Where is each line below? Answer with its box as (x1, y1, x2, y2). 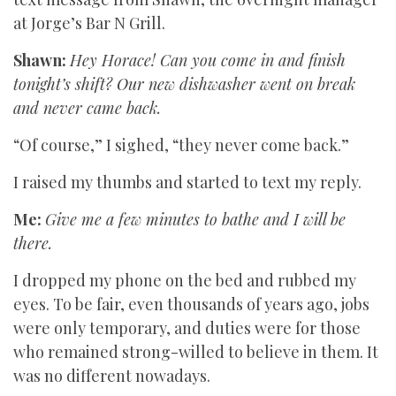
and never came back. (13, 97, 161, 118)
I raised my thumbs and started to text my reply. (13, 171, 362, 193)
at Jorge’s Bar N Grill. (13, 12, 165, 34)
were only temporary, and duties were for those (13, 317, 361, 339)
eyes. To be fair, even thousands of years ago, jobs (13, 293, 369, 315)
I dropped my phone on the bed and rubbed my (13, 270, 356, 291)
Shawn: (13, 49, 66, 71)
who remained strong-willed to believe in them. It (13, 341, 378, 362)
